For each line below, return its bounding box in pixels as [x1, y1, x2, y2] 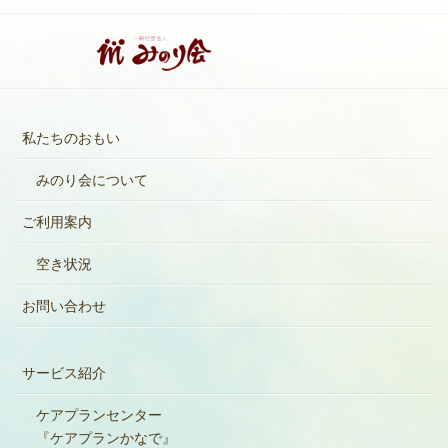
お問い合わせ [22, 297, 106, 314]
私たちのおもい [22, 129, 120, 146]
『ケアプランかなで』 [36, 429, 176, 446]
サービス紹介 [22, 364, 106, 381]
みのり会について [36, 171, 148, 188]
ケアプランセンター [36, 406, 162, 423]
